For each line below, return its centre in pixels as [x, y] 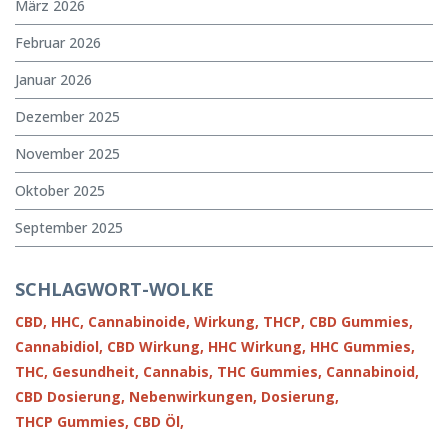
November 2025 [67, 153]
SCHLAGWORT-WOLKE [114, 288]
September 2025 [69, 227]
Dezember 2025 [67, 116]
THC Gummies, [269, 371]
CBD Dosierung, [70, 396]
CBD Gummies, [361, 321]
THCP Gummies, [72, 421]
